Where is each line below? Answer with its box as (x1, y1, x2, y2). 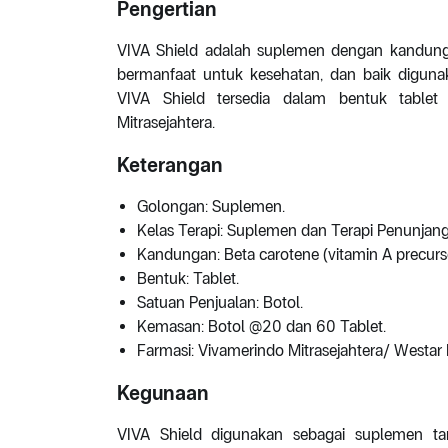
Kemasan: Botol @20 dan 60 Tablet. (137, 317, 386, 337)
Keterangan (117, 153, 223, 178)
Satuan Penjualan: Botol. (137, 293, 303, 313)
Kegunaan (117, 381, 209, 406)
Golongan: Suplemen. (137, 197, 285, 217)
